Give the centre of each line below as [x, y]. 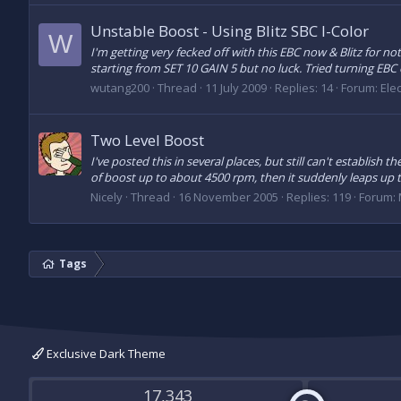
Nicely [107, 196]
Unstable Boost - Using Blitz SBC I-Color [230, 31]
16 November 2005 [228, 196]
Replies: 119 [319, 196]
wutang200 [120, 87]
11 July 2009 [236, 87]
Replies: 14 [304, 87]
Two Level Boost [147, 140]
